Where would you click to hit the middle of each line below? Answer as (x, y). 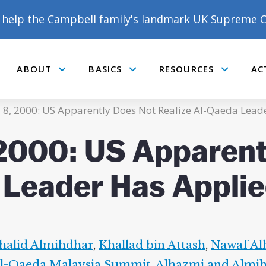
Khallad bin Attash (152, 245)
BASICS (105, 69)
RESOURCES (186, 69)
